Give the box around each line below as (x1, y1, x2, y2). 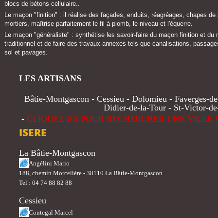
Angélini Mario (29, 160, 70, 167)
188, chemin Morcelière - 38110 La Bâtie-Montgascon (19, 169, 163, 177)
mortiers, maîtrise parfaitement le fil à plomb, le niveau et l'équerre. (4, 20, 193, 27)
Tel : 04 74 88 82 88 (19, 179, 72, 186)
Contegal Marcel (29, 209, 73, 216)
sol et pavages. (4, 49, 48, 56)
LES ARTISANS (19, 73, 81, 83)
